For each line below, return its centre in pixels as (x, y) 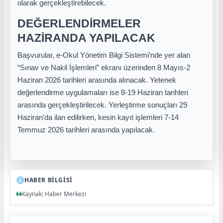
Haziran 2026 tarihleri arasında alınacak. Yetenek (97, 80)
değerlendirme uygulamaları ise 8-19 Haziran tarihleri (103, 93)
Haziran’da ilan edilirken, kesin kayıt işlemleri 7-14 (98, 117)
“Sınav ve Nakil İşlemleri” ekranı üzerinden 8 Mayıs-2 (104, 68)
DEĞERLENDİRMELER (79, 23)
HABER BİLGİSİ (49, 180)
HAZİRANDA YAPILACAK (86, 38)
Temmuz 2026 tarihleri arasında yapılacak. (86, 130)
